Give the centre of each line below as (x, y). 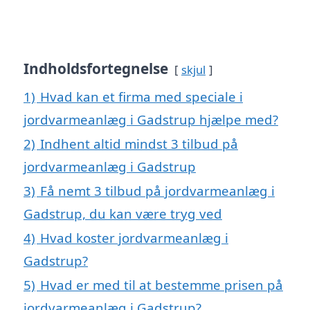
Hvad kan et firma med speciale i (142, 96)
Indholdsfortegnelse (96, 68)
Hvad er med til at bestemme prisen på (162, 284)
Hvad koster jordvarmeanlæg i (134, 237)
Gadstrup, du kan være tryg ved (123, 213)
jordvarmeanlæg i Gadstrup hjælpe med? (151, 119)
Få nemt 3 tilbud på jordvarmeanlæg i (157, 190)
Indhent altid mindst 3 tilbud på (139, 143)
